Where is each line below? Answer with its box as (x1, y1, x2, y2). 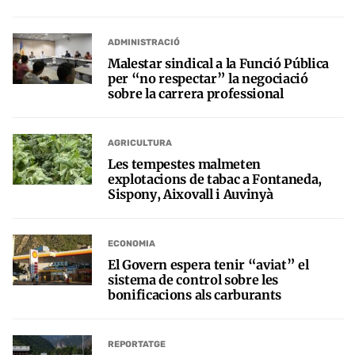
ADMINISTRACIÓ (108, 37, 180, 48)
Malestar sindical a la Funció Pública (108, 55, 330, 71)
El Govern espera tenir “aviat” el (108, 256, 309, 273)
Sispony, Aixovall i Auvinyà (108, 185, 273, 202)
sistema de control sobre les (108, 271, 279, 288)
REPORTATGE (108, 339, 166, 350)
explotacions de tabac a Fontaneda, (108, 170, 323, 187)
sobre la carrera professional (108, 85, 284, 101)
